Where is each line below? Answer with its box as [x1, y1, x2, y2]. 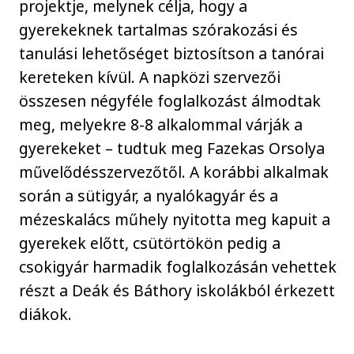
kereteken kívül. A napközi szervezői [19, 66, 281, 88]
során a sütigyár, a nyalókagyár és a [19, 184, 279, 206]
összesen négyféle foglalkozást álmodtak [19, 89, 322, 111]
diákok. [19, 303, 73, 325]
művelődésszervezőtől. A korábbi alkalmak [19, 160, 330, 183]
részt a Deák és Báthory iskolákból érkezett [19, 279, 336, 301]
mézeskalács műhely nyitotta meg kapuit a [19, 208, 331, 230]
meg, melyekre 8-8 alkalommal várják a [19, 113, 303, 135]
